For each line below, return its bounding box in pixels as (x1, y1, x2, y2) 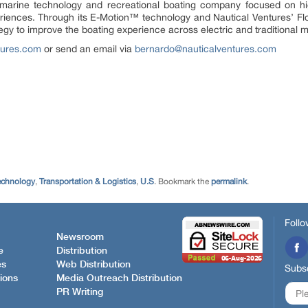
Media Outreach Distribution (56, 274, 182, 284)
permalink (211, 176, 247, 186)
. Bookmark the (154, 176, 211, 186)
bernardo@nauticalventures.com (135, 43, 276, 54)
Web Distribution (56, 260, 131, 270)
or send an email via (41, 43, 135, 54)
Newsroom (56, 232, 104, 243)
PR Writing (56, 287, 103, 298)
